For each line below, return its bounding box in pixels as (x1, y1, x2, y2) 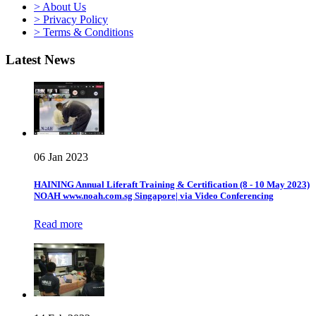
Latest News (6, 51, 75, 67)
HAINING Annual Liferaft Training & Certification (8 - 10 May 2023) (34, 179, 310, 190)
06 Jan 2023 (34, 151, 88, 164)
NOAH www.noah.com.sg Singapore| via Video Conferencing (34, 190, 274, 202)
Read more (34, 217, 83, 230)
